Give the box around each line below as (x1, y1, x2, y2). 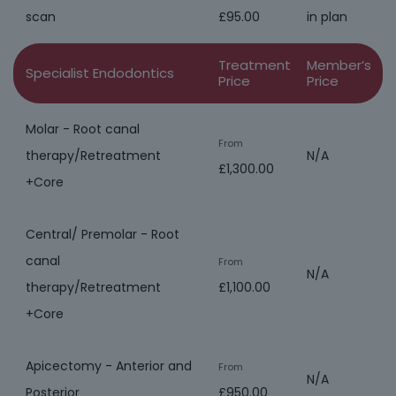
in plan (307, 8, 347, 26)
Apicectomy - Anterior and (26, 357, 192, 375)
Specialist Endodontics (26, 64, 174, 82)
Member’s (307, 56, 371, 74)
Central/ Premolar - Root (26, 225, 179, 243)
